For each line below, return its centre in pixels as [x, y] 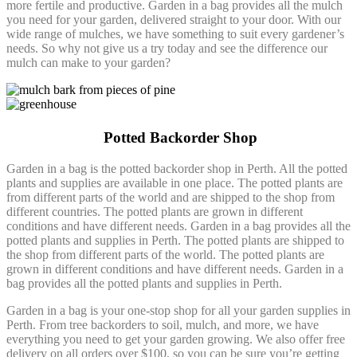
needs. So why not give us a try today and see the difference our [167, 48]
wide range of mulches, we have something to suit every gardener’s [175, 33]
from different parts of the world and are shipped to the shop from [171, 198]
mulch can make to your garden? [88, 62]
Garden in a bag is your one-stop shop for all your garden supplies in [178, 311]
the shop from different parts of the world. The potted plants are [165, 255]
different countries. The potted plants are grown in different [155, 212]
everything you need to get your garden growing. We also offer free [176, 339]
